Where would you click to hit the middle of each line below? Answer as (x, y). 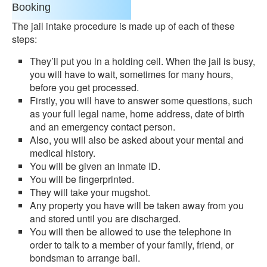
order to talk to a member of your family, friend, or (132, 245)
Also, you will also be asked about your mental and (137, 140)
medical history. (63, 153)
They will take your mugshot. (90, 192)
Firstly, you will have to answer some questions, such (141, 100)
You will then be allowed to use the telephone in (131, 232)
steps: (24, 39)
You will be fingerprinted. (82, 179)
